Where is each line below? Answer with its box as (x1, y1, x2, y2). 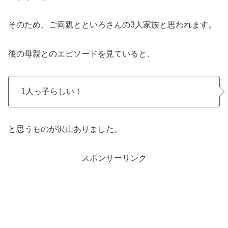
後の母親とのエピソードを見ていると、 (8, 49, 155, 59)
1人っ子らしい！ (21, 87, 82, 96)
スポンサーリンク (81, 153, 147, 162)
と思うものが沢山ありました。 (8, 124, 122, 133)
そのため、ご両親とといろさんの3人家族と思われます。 (8, 20, 216, 30)
